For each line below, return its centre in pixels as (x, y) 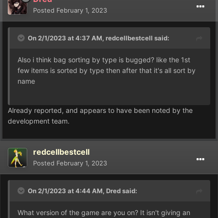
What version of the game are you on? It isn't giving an (104, 213)
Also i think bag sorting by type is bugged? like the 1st (104, 60)
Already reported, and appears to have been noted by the (100, 110)
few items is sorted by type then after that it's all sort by (107, 71)
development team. (40, 121)
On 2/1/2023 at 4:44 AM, (67, 191)
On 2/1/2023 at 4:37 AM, (67, 38)
